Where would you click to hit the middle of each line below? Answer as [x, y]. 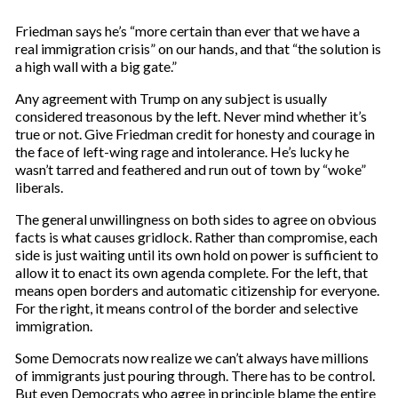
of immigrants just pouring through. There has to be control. [195, 375]
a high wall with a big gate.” [96, 66]
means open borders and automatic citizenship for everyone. [197, 290]
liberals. [39, 187]
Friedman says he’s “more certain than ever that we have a [187, 31]
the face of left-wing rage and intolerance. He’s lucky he [182, 151]
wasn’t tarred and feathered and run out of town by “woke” [190, 169]
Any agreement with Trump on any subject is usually [171, 98]
